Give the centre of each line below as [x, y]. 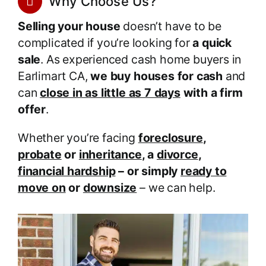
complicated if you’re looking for [105, 43]
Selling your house [69, 26]
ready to [203, 171]
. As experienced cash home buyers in [141, 60]
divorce [177, 155]
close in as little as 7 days [110, 93]
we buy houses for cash [156, 76]
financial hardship [66, 171]
